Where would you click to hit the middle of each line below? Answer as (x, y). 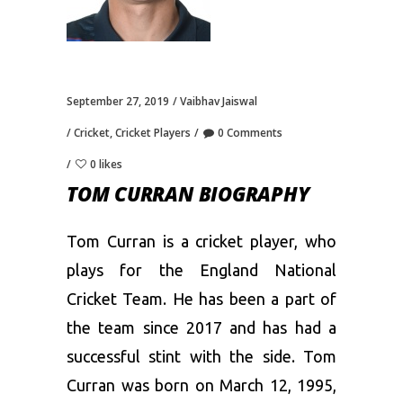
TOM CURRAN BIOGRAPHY (188, 193)
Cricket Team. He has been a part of (201, 299)
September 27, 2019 (118, 101)
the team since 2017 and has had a (201, 327)
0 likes (106, 164)
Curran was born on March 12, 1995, (201, 385)
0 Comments (250, 133)
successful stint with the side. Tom (201, 356)
